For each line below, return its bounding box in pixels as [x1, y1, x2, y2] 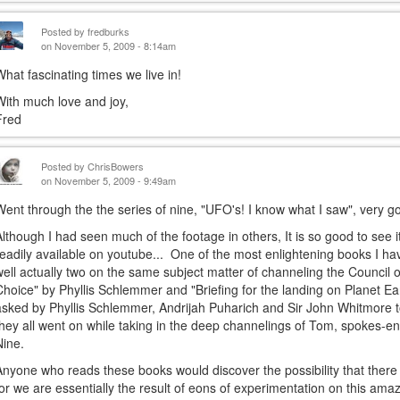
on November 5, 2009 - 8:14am [41, 38, 177, 53]
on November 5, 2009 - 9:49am [41, 173, 177, 187]
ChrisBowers [87, 159, 145, 173]
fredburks [87, 24, 130, 38]
